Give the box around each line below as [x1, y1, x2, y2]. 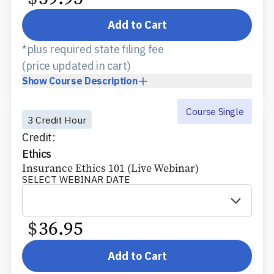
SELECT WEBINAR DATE [22, 173, 130, 186]
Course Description [49, 75, 138, 87]
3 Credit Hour [28, 113, 86, 126]
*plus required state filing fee [22, 42, 164, 57]
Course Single [185, 105, 244, 118]
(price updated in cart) [22, 59, 131, 73]
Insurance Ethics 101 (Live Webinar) [22, 161, 199, 176]
